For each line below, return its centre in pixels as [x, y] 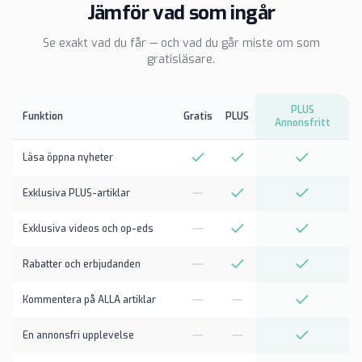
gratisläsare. [181, 59]
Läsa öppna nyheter [68, 158]
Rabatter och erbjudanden [82, 264]
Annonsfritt [302, 123]
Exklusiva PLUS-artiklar [76, 193]
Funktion [43, 116]
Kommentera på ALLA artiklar [89, 300]
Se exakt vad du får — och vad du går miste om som [181, 43]
